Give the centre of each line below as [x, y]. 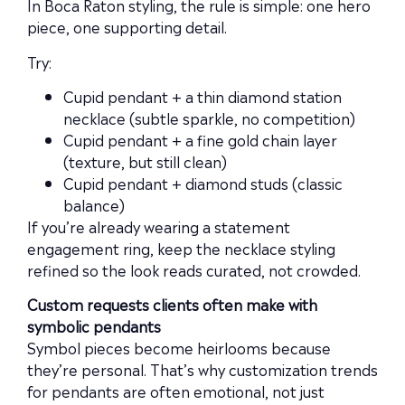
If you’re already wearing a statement [159, 226]
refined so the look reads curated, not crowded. [194, 269]
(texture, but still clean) [145, 160]
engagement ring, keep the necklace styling [181, 247]
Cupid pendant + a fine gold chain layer [200, 139]
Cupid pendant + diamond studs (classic [203, 182]
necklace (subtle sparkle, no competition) [209, 117]
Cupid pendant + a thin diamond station [202, 95]
